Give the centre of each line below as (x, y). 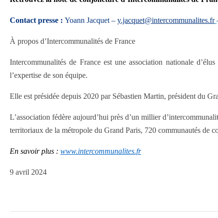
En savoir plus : (35, 151)
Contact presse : (37, 20)
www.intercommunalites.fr (101, 151)
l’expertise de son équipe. (49, 75)
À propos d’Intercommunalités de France (73, 41)
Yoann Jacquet (87, 20)
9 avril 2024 (28, 172)
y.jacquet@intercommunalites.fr (166, 20)
